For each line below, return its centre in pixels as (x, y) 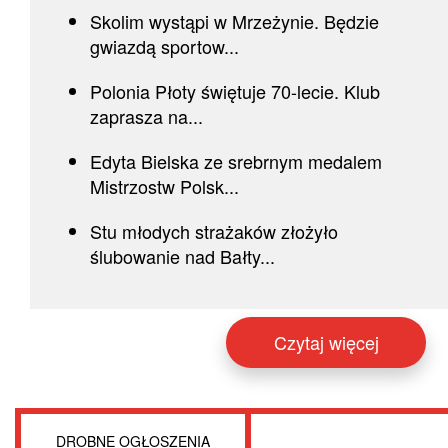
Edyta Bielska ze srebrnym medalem (236, 161)
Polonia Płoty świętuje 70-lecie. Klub (235, 91)
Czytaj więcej (326, 342)
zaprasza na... (146, 116)
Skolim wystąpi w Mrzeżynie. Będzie (234, 21)
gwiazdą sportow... (164, 46)
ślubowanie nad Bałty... (182, 256)
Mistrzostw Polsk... (164, 186)
